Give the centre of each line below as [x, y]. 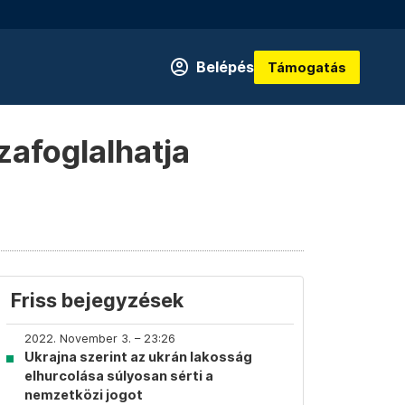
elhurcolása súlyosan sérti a [119, 376]
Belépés [225, 67]
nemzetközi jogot [84, 395]
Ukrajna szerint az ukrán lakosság [138, 357]
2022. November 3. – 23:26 [100, 339]
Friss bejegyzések [97, 300]
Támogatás [307, 67]
